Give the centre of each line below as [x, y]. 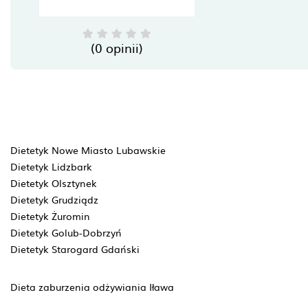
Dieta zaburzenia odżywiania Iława [92, 287]
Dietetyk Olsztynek [54, 183]
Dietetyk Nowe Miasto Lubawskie [88, 150]
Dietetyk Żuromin [50, 216]
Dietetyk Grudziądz [54, 199]
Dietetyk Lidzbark [51, 166]
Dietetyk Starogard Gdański [75, 249]
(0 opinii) [117, 48]
